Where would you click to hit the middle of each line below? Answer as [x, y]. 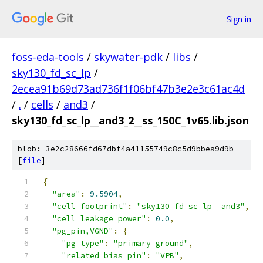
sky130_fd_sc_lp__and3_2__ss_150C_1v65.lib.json [130, 120]
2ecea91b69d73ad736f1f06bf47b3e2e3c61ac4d [128, 89]
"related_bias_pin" [104, 256]
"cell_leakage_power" [99, 219]
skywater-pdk [128, 57]
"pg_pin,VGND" [83, 231]
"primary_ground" [151, 243]
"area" [66, 194]
